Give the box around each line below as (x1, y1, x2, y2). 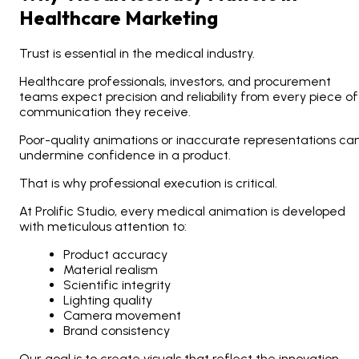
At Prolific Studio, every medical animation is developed (19, 204, 345, 220)
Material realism (63, 262, 158, 278)
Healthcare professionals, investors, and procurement (19, 74, 331, 90)
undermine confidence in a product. (19, 147, 231, 163)
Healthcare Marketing (19, 6, 218, 30)
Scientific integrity (63, 277, 171, 293)
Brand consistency (63, 323, 170, 339)
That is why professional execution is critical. (19, 175, 277, 192)
